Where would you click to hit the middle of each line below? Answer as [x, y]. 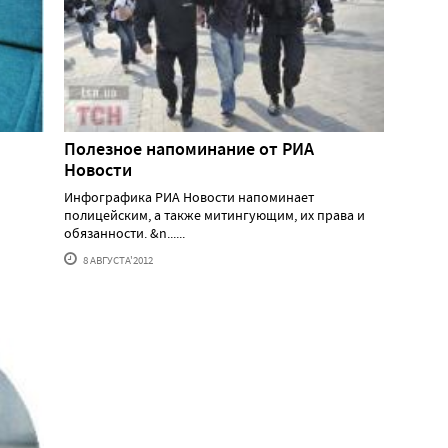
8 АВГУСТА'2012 [117, 259]
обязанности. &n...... [124, 232]
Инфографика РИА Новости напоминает [189, 196]
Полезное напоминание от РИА [189, 148]
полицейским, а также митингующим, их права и [214, 214]
